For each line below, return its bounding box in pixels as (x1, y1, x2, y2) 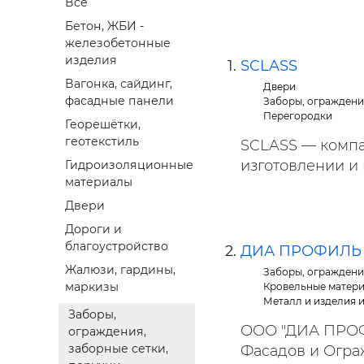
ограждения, (68, 324, 146, 340)
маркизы (65, 279, 119, 295)
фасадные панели (65, 93, 174, 109)
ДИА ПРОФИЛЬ (240, 242, 362, 260)
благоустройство (65, 239, 168, 254)
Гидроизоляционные (65, 158, 193, 173)
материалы (65, 175, 132, 190)
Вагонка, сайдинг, (65, 76, 172, 92)
